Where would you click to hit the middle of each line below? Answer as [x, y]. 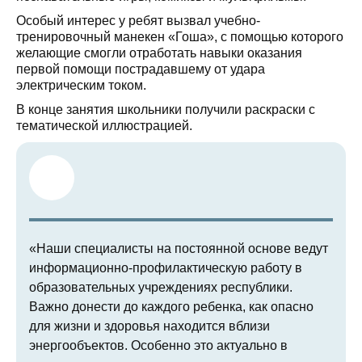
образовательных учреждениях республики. [161, 287]
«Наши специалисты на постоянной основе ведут [179, 248]
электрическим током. [81, 85]
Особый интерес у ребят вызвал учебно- [138, 21]
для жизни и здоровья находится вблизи [149, 326]
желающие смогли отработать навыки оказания [159, 53]
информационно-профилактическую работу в [166, 268]
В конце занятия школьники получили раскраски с [166, 109]
